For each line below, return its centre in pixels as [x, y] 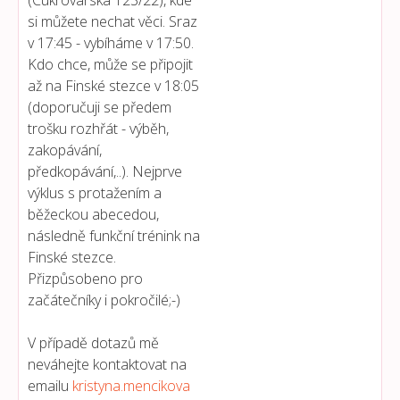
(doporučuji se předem [100, 108]
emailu [50, 386]
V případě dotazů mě [93, 343]
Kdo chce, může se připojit [110, 65]
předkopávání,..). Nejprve [105, 172]
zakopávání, [65, 150]
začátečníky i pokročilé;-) [104, 300]
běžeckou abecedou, [93, 215]
